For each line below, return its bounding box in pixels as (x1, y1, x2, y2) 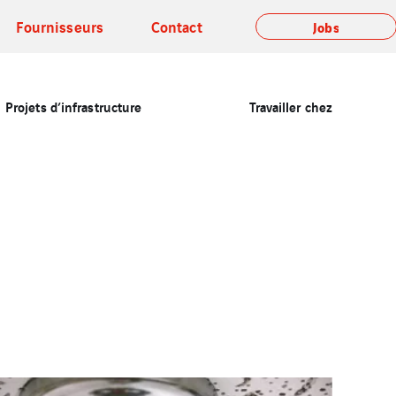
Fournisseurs (15, 15, 103, 37)
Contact (150, 15, 202, 37)
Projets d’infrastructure (4, 96, 142, 116)
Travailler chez (248, 96, 332, 116)
